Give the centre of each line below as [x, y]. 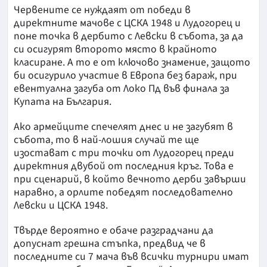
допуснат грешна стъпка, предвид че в [110, 244]
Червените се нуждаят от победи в [102, 10]
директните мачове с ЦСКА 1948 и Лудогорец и [127, 23]
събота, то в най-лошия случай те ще [106, 140]
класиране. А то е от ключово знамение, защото [132, 63]
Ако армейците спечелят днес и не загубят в [123, 127]
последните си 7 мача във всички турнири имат [131, 257]
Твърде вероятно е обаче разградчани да [114, 231]
